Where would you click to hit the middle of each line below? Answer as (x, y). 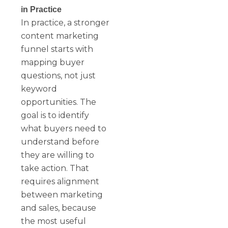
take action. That (55, 168)
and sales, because (59, 208)
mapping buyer (53, 62)
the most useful (54, 221)
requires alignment (60, 181)
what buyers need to (64, 128)
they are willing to (58, 155)
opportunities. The (59, 102)
